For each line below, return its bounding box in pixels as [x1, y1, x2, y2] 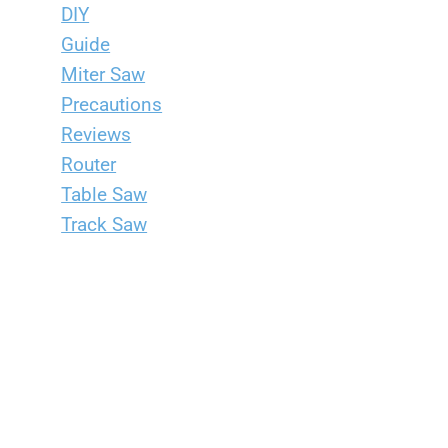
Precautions [61, 93, 163, 116]
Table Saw [61, 183, 148, 206]
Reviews [61, 123, 132, 146]
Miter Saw [61, 63, 146, 86]
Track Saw [61, 213, 148, 236]
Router [61, 153, 117, 176]
